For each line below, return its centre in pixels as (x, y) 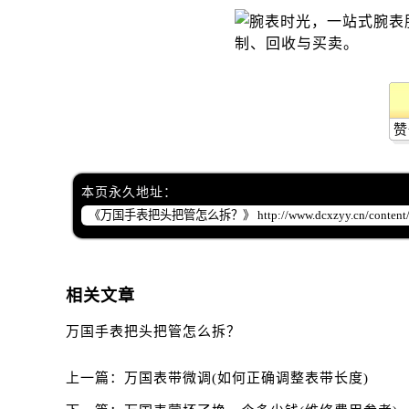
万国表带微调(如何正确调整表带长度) (246, 378)
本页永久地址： (129, 193)
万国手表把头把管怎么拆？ (153, 332)
